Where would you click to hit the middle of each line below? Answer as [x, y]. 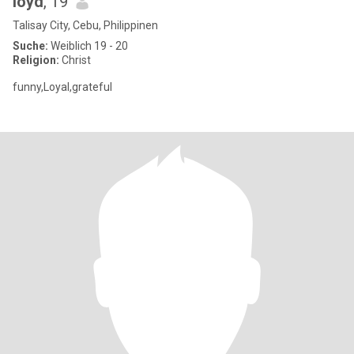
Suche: [30, 46]
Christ [75, 60]
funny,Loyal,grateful [62, 87]
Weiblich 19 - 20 [88, 46]
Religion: [36, 60]
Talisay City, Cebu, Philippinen [85, 25]
